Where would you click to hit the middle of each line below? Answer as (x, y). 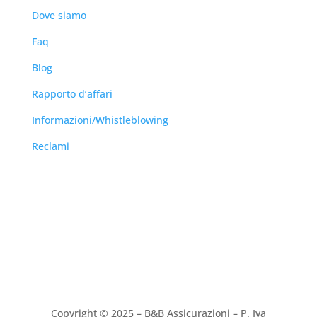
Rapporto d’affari (72, 94)
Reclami (50, 146)
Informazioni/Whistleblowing (100, 120)
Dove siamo (59, 16)
